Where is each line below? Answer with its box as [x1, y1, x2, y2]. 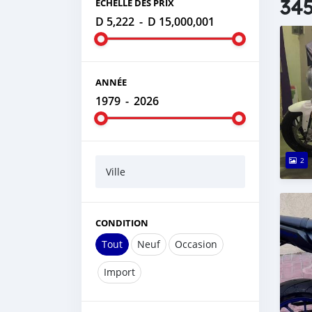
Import [104, 265, 135, 279]
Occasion [175, 237, 217, 251]
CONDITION [95, 217, 148, 229]
